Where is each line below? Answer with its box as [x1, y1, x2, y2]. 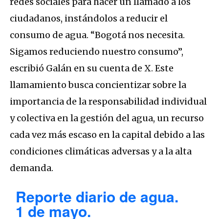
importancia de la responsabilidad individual [10, 95, 207, 107]
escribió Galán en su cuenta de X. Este [10, 62, 174, 74]
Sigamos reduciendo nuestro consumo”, [10, 45, 183, 57]
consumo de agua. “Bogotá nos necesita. [10, 29, 185, 41]
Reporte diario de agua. [16, 185, 179, 207]
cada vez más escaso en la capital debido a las [10, 129, 205, 140]
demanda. [10, 162, 53, 174]
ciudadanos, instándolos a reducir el [10, 12, 168, 24]
